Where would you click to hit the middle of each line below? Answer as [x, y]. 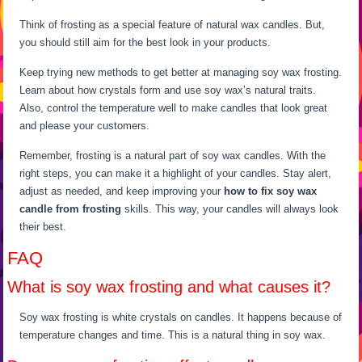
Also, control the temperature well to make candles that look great [174, 107]
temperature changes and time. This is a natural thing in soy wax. [173, 335]
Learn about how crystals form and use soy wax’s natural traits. [168, 90]
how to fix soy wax [271, 191]
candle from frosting [71, 208]
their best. [43, 226]
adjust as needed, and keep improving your [122, 191]
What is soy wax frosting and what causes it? [169, 286]
